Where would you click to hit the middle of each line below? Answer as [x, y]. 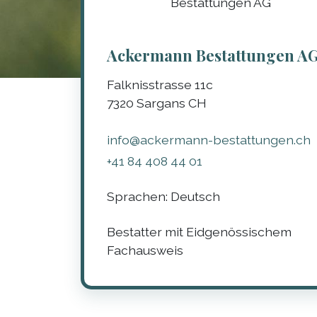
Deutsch [195, 197]
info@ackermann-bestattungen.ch [208, 140]
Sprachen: [138, 197]
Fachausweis [145, 250]
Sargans [161, 103]
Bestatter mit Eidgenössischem [199, 232]
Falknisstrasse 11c [160, 85]
